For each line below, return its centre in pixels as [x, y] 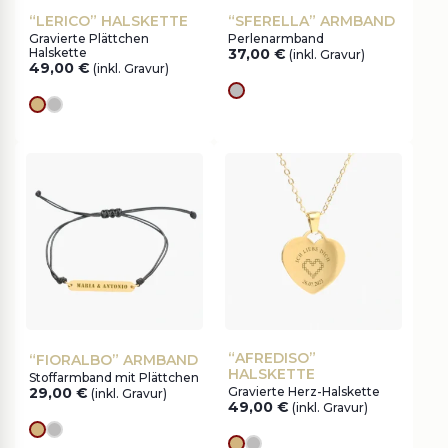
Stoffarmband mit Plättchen [114, 377]
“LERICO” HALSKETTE [108, 21]
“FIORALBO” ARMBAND [113, 360]
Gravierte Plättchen [89, 38]
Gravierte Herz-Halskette [304, 391]
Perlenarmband [276, 38]
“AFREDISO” [272, 358]
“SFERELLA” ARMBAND [311, 21]
